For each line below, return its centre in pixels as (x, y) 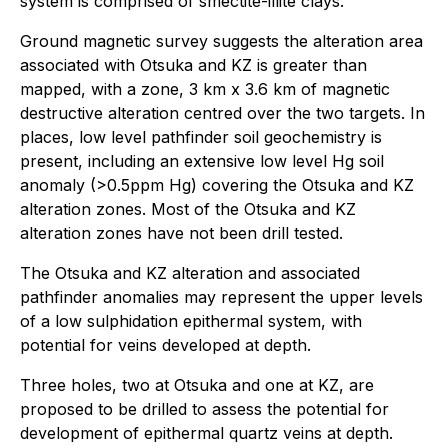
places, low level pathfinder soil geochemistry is (201, 137)
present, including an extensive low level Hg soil (202, 161)
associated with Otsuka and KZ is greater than (193, 65)
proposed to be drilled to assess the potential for (204, 409)
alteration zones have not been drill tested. (181, 233)
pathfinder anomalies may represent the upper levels (221, 297)
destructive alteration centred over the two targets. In (222, 113)
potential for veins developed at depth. (165, 345)
